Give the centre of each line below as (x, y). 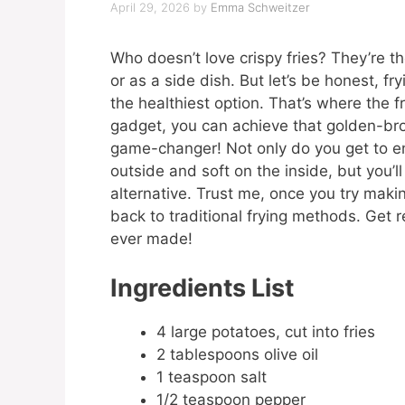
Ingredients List (202, 287)
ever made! (151, 239)
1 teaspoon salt (212, 377)
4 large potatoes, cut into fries (266, 331)
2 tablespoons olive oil (237, 354)
